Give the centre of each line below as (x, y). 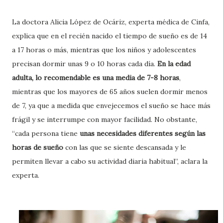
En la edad (174, 63)
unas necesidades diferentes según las (143, 133)
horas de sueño (38, 147)
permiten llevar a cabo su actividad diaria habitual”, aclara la (110, 161)
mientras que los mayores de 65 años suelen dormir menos (110, 91)
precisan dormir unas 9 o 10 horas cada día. (85, 63)
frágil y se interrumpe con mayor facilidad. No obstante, (105, 119)
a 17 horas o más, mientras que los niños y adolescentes (104, 50)
